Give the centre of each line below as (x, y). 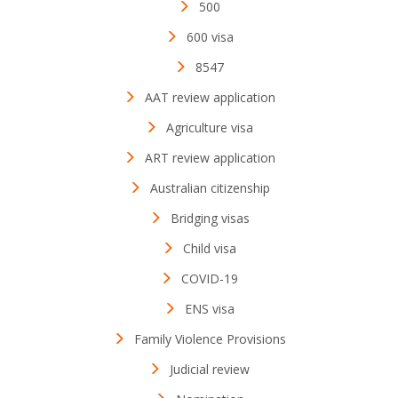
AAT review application (210, 97)
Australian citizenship (210, 188)
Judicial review (210, 369)
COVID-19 (210, 279)
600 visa (210, 37)
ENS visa (210, 309)
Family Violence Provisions (210, 339)
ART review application (210, 158)
